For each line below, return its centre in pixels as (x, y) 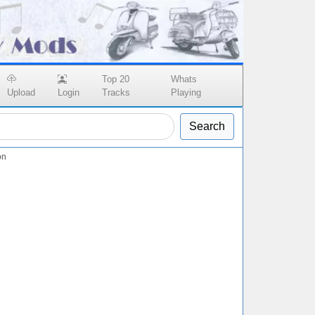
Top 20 (116, 79)
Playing (186, 93)
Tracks (116, 93)
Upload (21, 93)
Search (207, 127)
